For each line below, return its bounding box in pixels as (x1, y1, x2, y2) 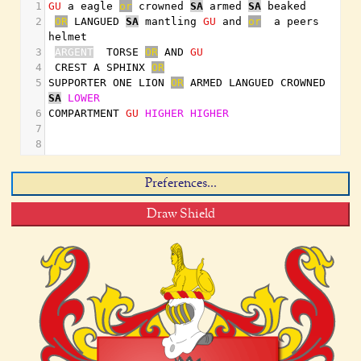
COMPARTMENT (48, 107, 126, 119)
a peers (261, 15, 319, 27)
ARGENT (55, 46, 93, 58)
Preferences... (144, 177, 217, 190)
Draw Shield (146, 208, 215, 221)
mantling (139, 15, 203, 27)
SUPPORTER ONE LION (48, 77, 171, 89)
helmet (48, 31, 87, 43)
